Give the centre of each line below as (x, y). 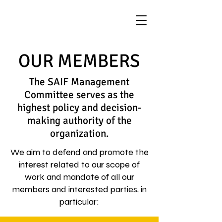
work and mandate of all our (79, 177)
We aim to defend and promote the (79, 152)
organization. (79, 133)
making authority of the (79, 120)
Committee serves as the (79, 95)
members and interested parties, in (79, 189)
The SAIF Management (79, 82)
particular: (79, 202)
